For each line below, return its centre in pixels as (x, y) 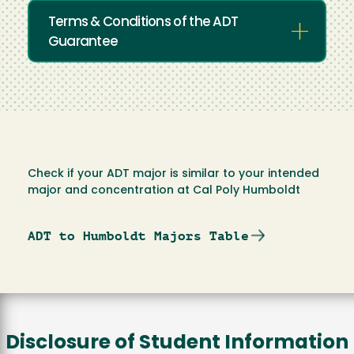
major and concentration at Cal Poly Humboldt (164, 190)
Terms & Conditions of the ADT (143, 23)
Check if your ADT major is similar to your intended (173, 174)
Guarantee (83, 43)
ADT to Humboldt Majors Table (138, 235)
